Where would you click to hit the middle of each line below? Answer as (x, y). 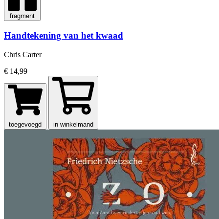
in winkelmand (73, 124)
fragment (22, 16)
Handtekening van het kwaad (64, 36)
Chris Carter (23, 54)
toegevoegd (25, 124)
